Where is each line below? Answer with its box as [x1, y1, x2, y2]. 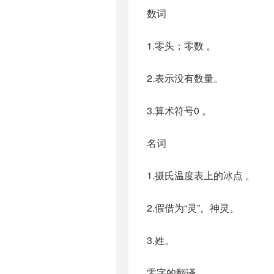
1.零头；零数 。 [147, 39, 216, 53]
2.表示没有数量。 [147, 71, 223, 85]
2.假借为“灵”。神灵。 [147, 201, 239, 215]
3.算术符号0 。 [147, 103, 212, 117]
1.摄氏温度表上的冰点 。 [147, 168, 255, 182]
